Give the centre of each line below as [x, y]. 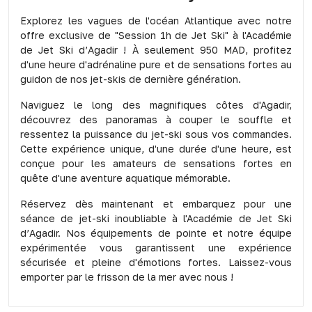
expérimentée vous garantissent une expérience [156, 247]
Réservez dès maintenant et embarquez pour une [156, 203]
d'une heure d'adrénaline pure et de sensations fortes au [156, 64]
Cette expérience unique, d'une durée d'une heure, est [156, 148]
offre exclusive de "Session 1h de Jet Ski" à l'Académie [156, 35]
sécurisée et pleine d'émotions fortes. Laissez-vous [156, 262]
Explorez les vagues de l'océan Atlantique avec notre [156, 20]
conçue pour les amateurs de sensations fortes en [156, 163]
